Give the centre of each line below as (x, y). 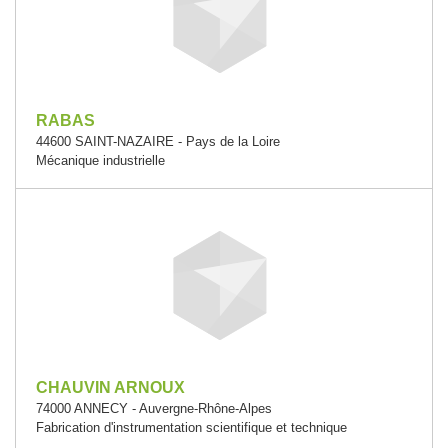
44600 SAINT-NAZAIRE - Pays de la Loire (158, 141)
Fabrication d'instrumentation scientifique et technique (191, 427)
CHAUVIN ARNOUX (110, 387)
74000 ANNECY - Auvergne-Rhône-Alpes (154, 408)
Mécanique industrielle (100, 160)
